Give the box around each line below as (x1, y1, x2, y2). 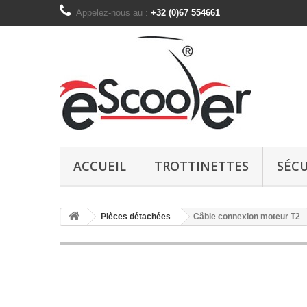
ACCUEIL (73, 158, 126, 174)
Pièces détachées (101, 212, 171, 221)
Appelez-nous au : (76, 8, 151, 18)
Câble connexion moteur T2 (193, 212, 300, 221)
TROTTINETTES (154, 158, 249, 174)
